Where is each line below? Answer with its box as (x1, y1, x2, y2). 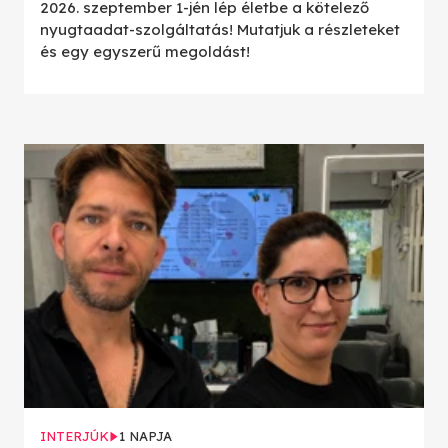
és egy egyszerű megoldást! (40, 42, 250, 62)
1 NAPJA (119, 428, 172, 445)
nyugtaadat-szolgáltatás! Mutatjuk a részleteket (40, 20, 400, 40)
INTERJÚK (40, 428, 109, 445)
